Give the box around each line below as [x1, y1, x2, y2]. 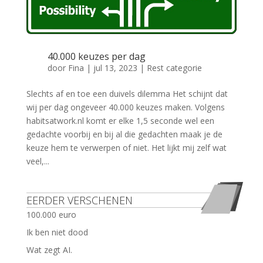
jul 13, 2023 [93, 62, 137, 73]
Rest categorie [146, 62, 202, 73]
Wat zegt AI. [26, 244, 72, 255]
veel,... [26, 155, 49, 167]
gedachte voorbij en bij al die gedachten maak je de [26, 128, 222, 140]
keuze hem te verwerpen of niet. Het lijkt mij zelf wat [26, 141, 227, 153]
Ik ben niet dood [26, 226, 88, 238]
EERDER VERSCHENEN [26, 193, 133, 207]
